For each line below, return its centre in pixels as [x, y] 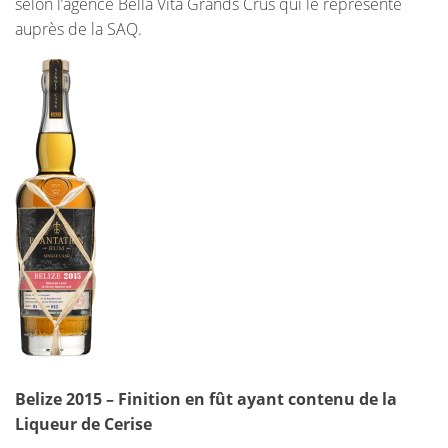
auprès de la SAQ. [78, 29]
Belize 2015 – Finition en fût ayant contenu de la [206, 399]
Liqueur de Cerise [83, 424]
